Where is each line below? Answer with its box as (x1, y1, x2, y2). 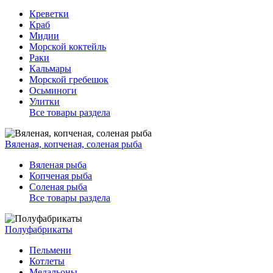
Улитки (29, 96, 60, 107)
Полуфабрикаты (5, 224, 73, 235)
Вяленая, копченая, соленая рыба (5, 139, 142, 149)
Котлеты (29, 256, 65, 266)
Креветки (29, 9, 69, 19)
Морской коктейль (29, 41, 106, 52)
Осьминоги (29, 85, 77, 96)
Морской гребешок (29, 74, 108, 85)
